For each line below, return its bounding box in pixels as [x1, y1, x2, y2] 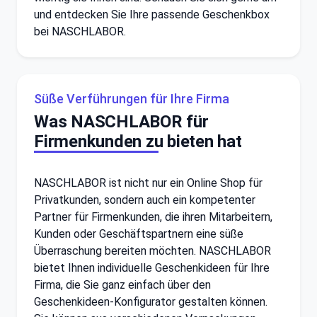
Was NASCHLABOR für [34, 111, 209, 132]
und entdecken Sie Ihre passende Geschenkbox [34, 7, 270, 21]
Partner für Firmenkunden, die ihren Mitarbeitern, [34, 209, 272, 224]
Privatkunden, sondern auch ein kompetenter [34, 192, 255, 207]
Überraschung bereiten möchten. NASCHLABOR [34, 243, 271, 258]
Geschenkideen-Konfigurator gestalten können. [34, 294, 267, 309]
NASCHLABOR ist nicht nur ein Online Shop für [34, 175, 263, 190]
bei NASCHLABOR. [34, 24, 126, 38]
